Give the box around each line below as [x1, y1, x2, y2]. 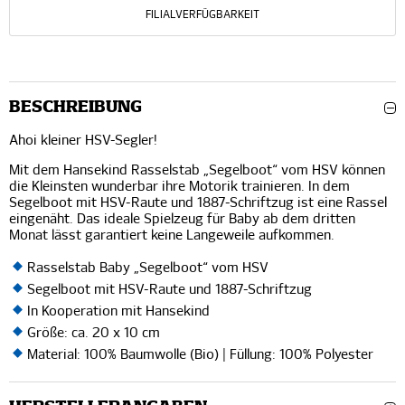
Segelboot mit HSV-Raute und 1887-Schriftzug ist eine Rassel [9, 196, 387, 210]
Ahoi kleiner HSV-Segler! [9, 134, 157, 147]
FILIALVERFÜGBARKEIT [146, 9, 259, 21]
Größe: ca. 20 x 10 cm [27, 326, 160, 340]
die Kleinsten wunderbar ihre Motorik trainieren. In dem [9, 180, 350, 193]
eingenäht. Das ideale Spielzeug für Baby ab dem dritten [9, 212, 355, 226]
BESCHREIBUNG [9, 99, 142, 116]
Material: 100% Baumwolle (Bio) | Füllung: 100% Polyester [27, 348, 373, 362]
